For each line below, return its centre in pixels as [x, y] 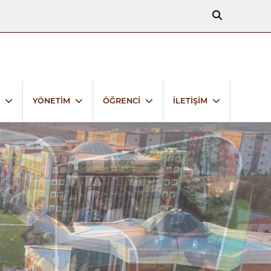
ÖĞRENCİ [121, 100]
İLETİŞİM [190, 100]
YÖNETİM [51, 100]
